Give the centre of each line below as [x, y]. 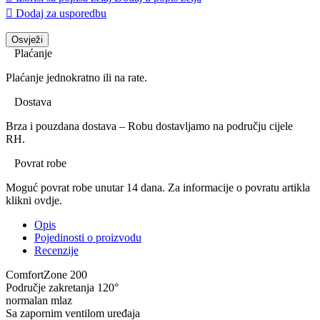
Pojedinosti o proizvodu [88, 237]
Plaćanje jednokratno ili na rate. [76, 77]
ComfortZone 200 [46, 274]
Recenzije [56, 250]
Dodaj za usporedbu [61, 13]
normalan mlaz [39, 300]
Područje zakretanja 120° [62, 287]
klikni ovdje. [34, 200]
